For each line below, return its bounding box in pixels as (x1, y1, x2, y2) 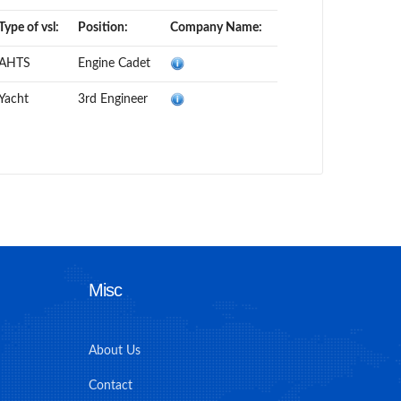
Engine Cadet (78, 57, 150, 70)
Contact (88, 380, 132, 392)
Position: (78, 21, 128, 34)
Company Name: (170, 21, 262, 34)
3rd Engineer (78, 93, 148, 106)
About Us (88, 345, 141, 357)
